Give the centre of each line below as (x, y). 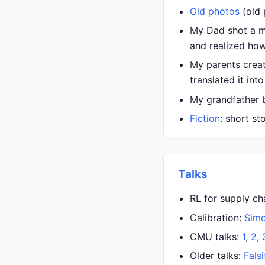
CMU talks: (216, 237)
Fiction (205, 119)
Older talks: (217, 256)
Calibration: (217, 217)
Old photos (215, 11)
